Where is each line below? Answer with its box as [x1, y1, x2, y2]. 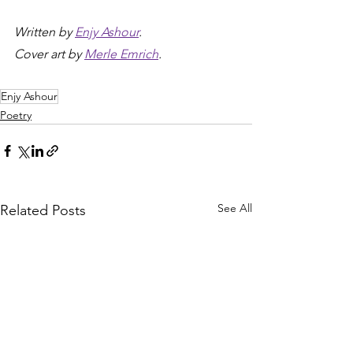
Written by [14, 24, 75, 39]
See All [217, 201, 252, 215]
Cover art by [14, 46, 84, 61]
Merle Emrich [84, 46, 158, 61]
